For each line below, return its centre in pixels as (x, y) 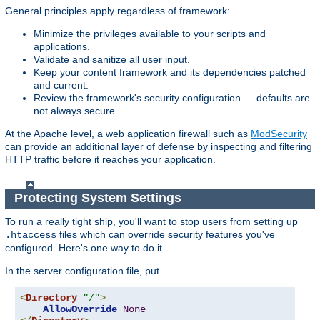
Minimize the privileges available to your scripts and (150, 33)
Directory (51, 297)
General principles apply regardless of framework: (117, 10)
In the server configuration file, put (82, 270)
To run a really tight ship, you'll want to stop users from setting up (151, 221)
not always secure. (76, 110)
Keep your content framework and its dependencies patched (170, 72)
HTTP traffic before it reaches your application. (110, 159)
